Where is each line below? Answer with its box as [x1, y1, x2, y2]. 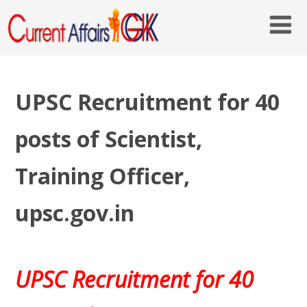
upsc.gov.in [14, 197, 134, 228]
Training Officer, [14, 160, 190, 191]
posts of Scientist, [14, 123, 202, 153]
